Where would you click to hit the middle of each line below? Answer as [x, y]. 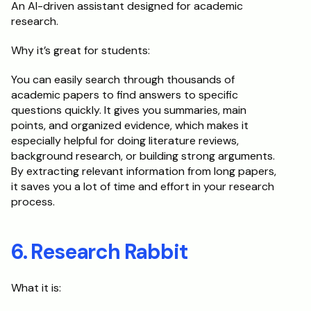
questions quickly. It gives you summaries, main [129, 110]
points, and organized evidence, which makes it [130, 125]
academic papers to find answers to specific [125, 95]
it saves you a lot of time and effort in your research [143, 186]
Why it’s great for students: [81, 50]
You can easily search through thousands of [123, 79]
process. [33, 202]
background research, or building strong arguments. [143, 156]
